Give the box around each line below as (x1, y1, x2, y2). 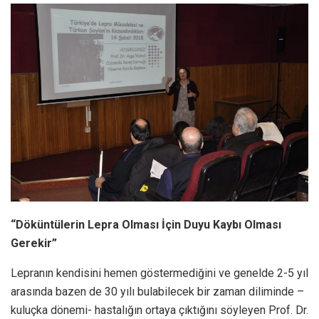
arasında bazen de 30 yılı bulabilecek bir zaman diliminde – (11, 284, 304, 298)
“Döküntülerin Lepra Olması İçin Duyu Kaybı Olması (11, 217, 281, 231)
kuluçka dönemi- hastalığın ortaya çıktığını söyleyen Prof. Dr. (11, 303, 308, 317)
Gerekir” (11, 236, 57, 250)
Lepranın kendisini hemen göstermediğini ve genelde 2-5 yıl (11, 266, 308, 280)
